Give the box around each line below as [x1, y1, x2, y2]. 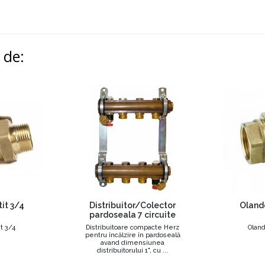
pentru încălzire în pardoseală [85, 231, 180, 239]
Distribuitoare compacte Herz [86, 224, 179, 231]
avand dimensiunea [101, 239, 164, 247]
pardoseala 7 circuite [89, 210, 176, 219]
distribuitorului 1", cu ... [97, 247, 168, 254]
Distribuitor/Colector [89, 201, 176, 210]
